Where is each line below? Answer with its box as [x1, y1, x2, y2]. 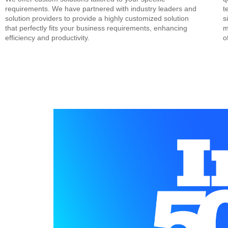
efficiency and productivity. [5, 33, 90, 42]
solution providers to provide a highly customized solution [5, 14, 189, 22]
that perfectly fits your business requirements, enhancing [5, 23, 187, 32]
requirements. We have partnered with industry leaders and [5, 4, 196, 13]
